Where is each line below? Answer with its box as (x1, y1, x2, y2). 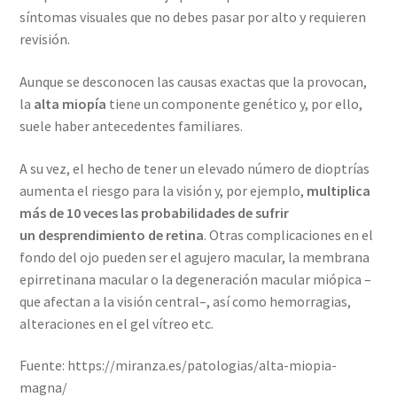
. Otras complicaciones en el (204, 225, 374, 244)
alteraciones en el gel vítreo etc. (19, 314, 214, 332)
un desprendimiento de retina (19, 225, 205, 244)
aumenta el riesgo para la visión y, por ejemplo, (19, 181, 307, 199)
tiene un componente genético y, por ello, (106, 95, 363, 113)
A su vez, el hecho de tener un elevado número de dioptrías (19, 159, 370, 177)
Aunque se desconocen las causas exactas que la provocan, (19, 73, 368, 91)
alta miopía (34, 95, 107, 113)
